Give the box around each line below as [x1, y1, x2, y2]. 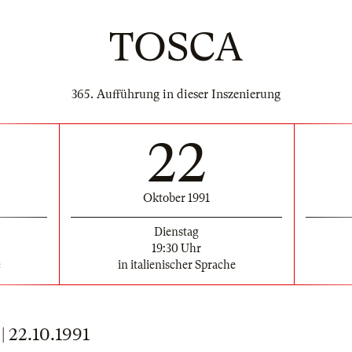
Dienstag [154, 225, 199, 238]
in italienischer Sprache [117, 258, 236, 271]
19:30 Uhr [152, 241, 201, 255]
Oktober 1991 [143, 191, 210, 204]
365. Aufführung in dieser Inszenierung [71, 87, 280, 101]
